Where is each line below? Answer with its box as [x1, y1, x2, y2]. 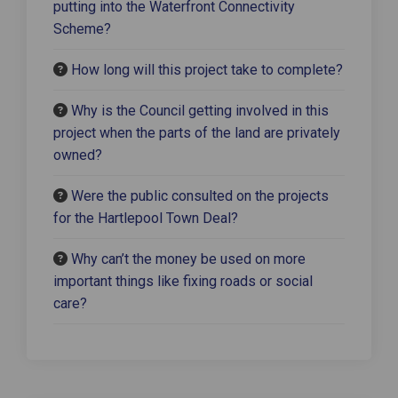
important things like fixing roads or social [53, 272, 313, 290]
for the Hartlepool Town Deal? [53, 209, 238, 227]
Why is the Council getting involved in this [71, 101, 329, 119]
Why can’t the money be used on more [71, 250, 306, 267]
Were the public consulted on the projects [71, 187, 329, 204]
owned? [53, 146, 102, 163]
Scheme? [53, 20, 111, 37]
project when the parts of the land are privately [53, 123, 340, 141]
